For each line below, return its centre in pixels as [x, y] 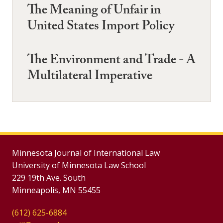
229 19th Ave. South [49, 177]
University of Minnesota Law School [79, 165]
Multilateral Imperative [90, 77]
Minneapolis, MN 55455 [56, 190]
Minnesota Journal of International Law [86, 153]
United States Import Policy [101, 28]
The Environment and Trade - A [111, 61]
